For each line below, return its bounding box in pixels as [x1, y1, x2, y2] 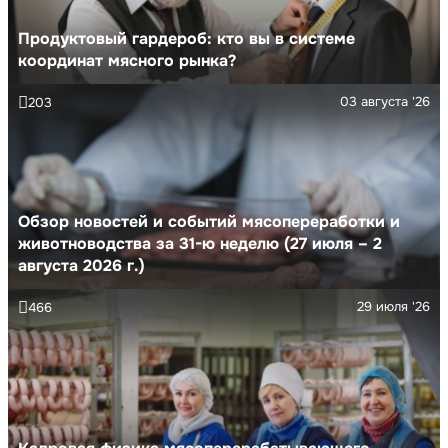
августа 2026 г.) [18, 254, 145, 276]
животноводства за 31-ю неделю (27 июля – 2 [18, 232, 382, 254]
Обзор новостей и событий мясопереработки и [18, 210, 400, 232]
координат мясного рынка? [18, 49, 236, 71]
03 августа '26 [340, 92, 430, 110]
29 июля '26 [357, 297, 430, 315]
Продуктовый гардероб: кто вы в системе [18, 27, 355, 49]
